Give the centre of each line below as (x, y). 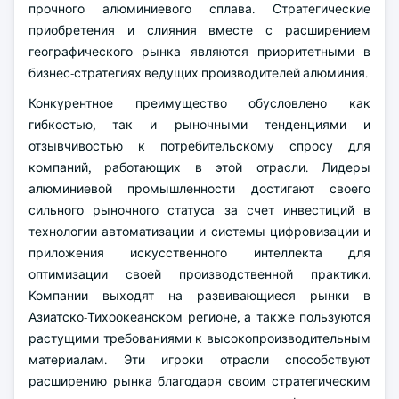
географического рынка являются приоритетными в (199, 52)
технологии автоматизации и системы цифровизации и (199, 232)
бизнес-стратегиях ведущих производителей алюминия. (198, 73)
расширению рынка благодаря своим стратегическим (199, 381)
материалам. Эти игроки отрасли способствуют (199, 360)
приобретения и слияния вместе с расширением (199, 30)
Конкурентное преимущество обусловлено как (199, 103)
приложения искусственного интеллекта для (199, 253)
